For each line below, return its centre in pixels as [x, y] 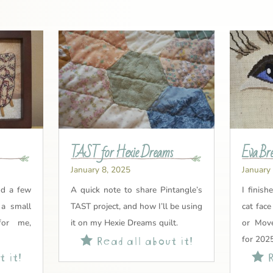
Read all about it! [142, 239]
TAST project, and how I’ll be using [136, 206]
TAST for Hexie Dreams [121, 153]
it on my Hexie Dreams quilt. [124, 222]
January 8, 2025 [100, 169]
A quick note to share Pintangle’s [136, 190]
